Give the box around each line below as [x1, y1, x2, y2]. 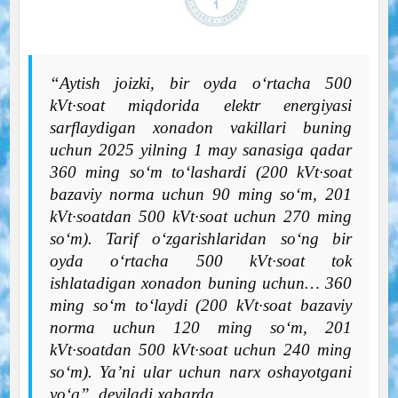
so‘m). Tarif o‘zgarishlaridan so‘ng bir [49, 229, 353, 249]
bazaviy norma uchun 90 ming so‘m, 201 [49, 185, 353, 204]
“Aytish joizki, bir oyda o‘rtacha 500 [49, 74, 353, 93]
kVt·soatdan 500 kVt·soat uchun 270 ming [49, 207, 353, 227]
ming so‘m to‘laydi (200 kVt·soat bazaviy [49, 296, 353, 315]
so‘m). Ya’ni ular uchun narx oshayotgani [49, 362, 353, 382]
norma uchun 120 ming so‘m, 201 [49, 318, 353, 338]
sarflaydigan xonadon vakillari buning [49, 118, 353, 138]
